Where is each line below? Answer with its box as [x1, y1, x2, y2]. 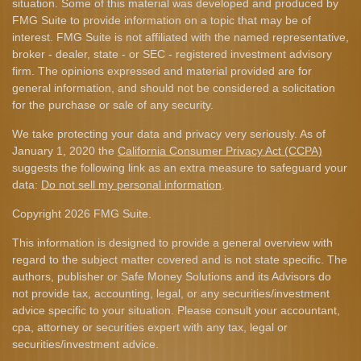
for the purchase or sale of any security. [12, 98, 214, 111]
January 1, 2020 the [12, 144, 118, 157]
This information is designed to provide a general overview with [12, 236, 333, 249]
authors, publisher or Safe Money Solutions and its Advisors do [12, 270, 331, 283]
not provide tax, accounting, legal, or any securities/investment [12, 287, 330, 300]
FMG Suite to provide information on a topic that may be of [12, 14, 311, 27]
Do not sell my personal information [41, 178, 222, 191]
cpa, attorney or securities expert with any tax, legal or [12, 321, 288, 334]
